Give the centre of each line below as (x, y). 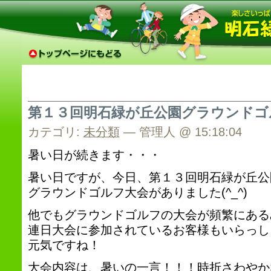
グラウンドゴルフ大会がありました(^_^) (137, 192)
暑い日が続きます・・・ (94, 155)
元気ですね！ (64, 245)
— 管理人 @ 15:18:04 (181, 132)
